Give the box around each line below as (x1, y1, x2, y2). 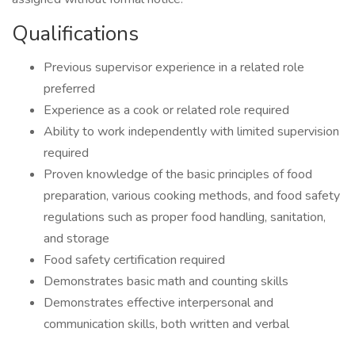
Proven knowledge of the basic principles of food (44, 166, 312, 183)
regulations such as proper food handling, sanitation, (44, 208, 326, 226)
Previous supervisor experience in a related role (44, 59, 304, 76)
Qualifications (12, 20, 139, 48)
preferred (44, 80, 95, 97)
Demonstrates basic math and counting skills (44, 273, 288, 290)
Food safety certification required (44, 251, 225, 269)
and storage (44, 230, 109, 247)
